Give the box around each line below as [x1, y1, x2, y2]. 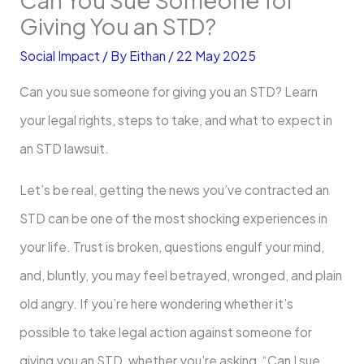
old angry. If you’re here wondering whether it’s [19, 295, 293, 311]
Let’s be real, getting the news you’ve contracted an [19, 181, 329, 197]
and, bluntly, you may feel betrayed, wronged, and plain [19, 266, 342, 283]
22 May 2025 [175, 47, 256, 63]
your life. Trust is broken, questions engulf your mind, [19, 238, 324, 254]
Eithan [128, 47, 168, 63]
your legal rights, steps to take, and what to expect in [19, 112, 332, 128]
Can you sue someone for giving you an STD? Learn [19, 84, 318, 100]
